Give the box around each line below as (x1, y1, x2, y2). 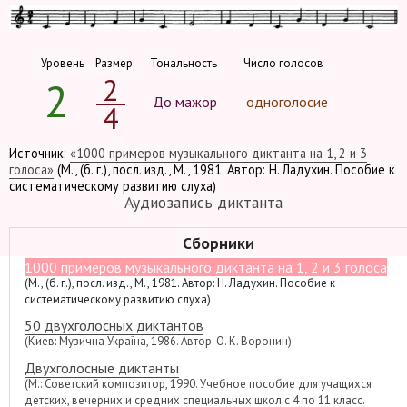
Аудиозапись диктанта (124, 192, 283, 213)
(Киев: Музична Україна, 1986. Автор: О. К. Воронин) (25, 333, 292, 350)
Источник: (9, 144, 70, 163)
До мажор (153, 93, 217, 112)
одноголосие (246, 93, 328, 112)
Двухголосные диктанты (25, 358, 179, 377)
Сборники (183, 234, 255, 253)
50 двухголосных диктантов (25, 316, 203, 335)
